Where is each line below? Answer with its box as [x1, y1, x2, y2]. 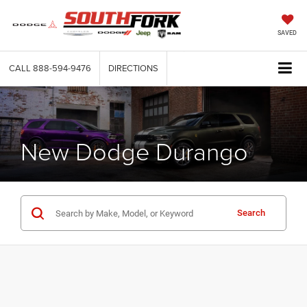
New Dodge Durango [21, 134, 248, 169]
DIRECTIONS [108, 62, 158, 75]
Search [237, 208, 265, 219]
